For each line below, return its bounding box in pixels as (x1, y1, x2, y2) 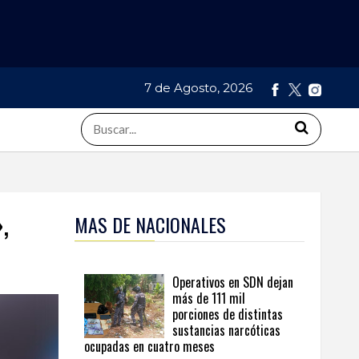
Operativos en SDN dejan (172, 272, 293, 292)
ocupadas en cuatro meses (84, 337, 215, 357)
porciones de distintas (172, 305, 283, 325)
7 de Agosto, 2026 (144, 80, 256, 96)
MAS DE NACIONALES (75, 210, 226, 240)
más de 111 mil (172, 288, 245, 309)
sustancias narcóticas (172, 321, 280, 341)
